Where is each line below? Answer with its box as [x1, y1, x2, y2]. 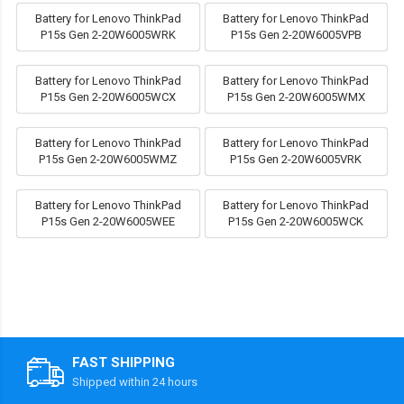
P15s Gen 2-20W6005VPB [230, 28, 362, 42]
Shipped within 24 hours [72, 375, 197, 390]
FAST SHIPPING [72, 354, 175, 372]
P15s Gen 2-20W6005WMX [226, 90, 365, 105]
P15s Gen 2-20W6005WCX [40, 90, 176, 105]
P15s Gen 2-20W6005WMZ [39, 152, 178, 167]
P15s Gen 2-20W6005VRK [230, 152, 363, 167]
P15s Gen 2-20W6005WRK [40, 28, 176, 42]
